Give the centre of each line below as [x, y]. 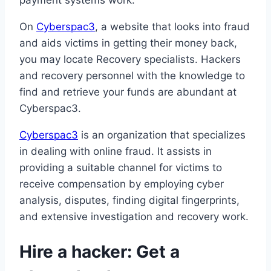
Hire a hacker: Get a [100, 252]
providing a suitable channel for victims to [121, 168]
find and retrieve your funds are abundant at [128, 92]
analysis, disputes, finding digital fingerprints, [129, 201]
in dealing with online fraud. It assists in [116, 152]
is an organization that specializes [162, 135]
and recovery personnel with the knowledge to [132, 76]
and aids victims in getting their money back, [128, 43]
